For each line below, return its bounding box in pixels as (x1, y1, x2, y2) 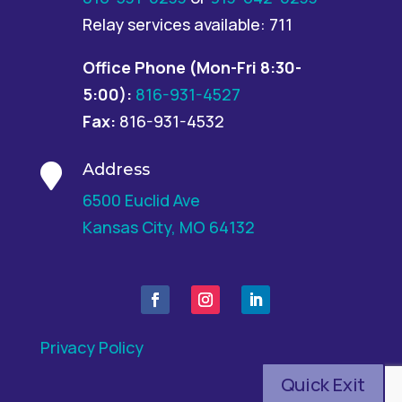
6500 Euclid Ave (82, 188, 200, 211)
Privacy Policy (39, 336, 144, 358)
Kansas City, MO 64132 (82, 215, 255, 238)
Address (82, 159, 150, 179)
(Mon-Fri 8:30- (188, 56, 301, 78)
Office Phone (82, 56, 189, 78)
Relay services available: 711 (82, 13, 293, 35)
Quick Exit (281, 372, 365, 397)
